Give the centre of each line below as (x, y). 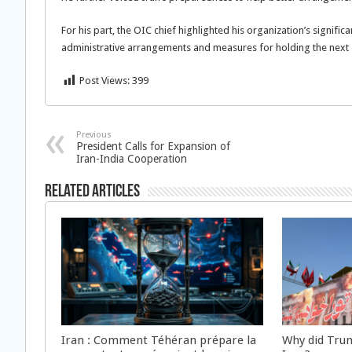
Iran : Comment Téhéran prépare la (159, 340)
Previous (94, 135)
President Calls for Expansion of (153, 146)
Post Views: (104, 81)
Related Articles (92, 192)
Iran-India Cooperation (132, 159)
